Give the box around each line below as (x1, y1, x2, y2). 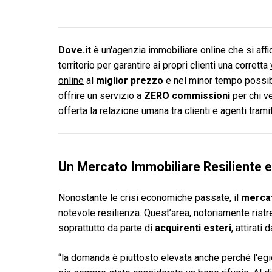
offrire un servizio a (58, 90, 144, 101)
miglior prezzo (96, 75, 163, 86)
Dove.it (58, 44, 91, 56)
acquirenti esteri (155, 222, 231, 234)
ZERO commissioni (144, 90, 230, 101)
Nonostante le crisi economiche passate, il (58, 192, 241, 203)
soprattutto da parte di (58, 222, 155, 234)
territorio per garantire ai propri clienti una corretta (58, 59, 270, 71)
